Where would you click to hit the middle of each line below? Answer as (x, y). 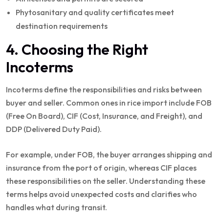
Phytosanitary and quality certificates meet (95, 12)
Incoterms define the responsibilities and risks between (104, 89)
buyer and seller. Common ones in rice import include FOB (109, 102)
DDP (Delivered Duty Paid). (54, 129)
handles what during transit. (56, 207)
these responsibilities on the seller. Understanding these (106, 181)
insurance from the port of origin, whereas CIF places (101, 167)
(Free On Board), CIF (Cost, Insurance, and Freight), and (104, 116)
